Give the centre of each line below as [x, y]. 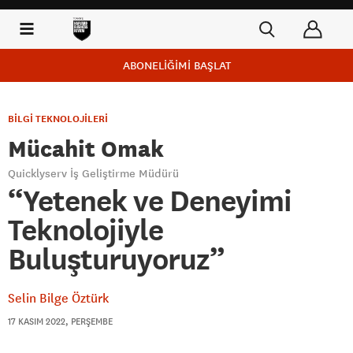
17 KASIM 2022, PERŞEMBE [60, 321]
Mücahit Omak [86, 149]
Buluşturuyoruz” [116, 259]
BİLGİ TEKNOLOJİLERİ [58, 119]
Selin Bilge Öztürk [58, 298]
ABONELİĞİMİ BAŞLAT [176, 65]
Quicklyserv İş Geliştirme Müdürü [93, 173]
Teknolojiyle [85, 230]
